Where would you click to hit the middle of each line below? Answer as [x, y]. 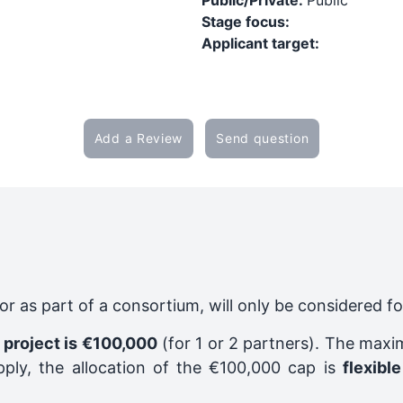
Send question [263, 138]
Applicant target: [260, 43]
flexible [372, 367]
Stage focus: [246, 22]
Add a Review [139, 138]
